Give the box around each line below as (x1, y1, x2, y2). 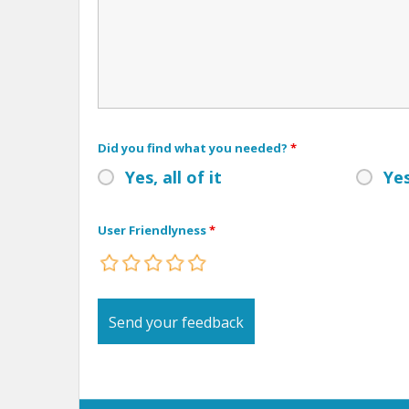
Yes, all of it (125, 165, 222, 188)
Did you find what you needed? (98, 139, 290, 156)
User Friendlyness (98, 221, 209, 238)
